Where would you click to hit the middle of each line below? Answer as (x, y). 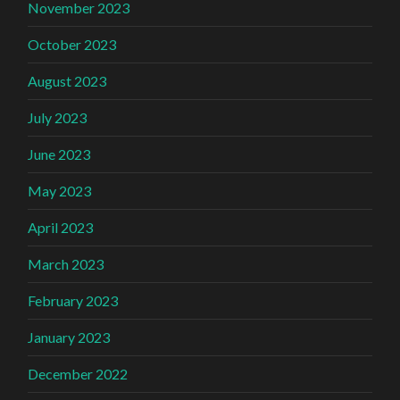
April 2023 (61, 227)
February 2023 (73, 300)
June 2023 (59, 154)
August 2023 (67, 80)
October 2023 (72, 44)
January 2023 (69, 337)
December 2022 (78, 373)
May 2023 (60, 190)
